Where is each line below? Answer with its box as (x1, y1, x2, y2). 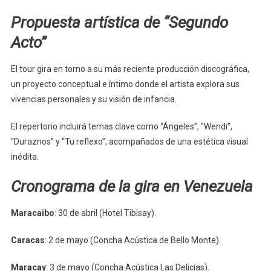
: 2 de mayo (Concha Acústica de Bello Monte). (44, 235, 221, 245)
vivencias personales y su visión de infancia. (10, 94, 177, 104)
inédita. (10, 151, 39, 162)
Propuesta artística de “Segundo (10, 13, 228, 31)
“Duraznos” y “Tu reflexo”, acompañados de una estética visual (10, 136, 248, 146)
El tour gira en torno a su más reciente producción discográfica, (10, 64, 249, 74)
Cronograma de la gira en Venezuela (10, 177, 253, 195)
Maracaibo (10, 207, 54, 218)
